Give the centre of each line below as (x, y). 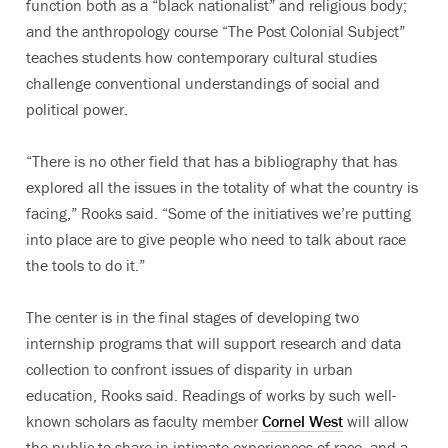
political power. (77, 108)
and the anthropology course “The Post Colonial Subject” (215, 30)
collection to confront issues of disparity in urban (189, 368)
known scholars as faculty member (144, 420)
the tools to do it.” (85, 264)
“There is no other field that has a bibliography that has (211, 160)
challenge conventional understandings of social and (203, 82)
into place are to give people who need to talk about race (216, 238)
